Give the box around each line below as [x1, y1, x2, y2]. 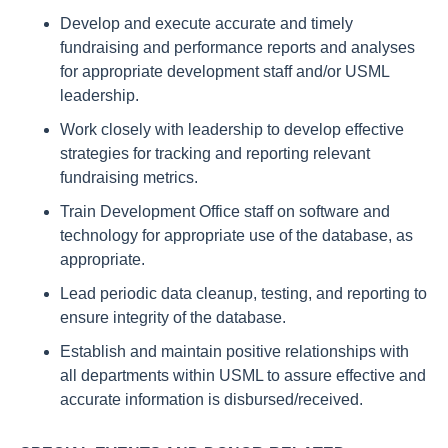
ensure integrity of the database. [60, 309, 286, 326]
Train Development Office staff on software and [60, 203, 390, 220]
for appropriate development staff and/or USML [60, 63, 389, 80]
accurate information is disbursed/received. [60, 391, 363, 408]
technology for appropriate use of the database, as [60, 227, 413, 244]
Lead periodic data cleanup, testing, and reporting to [60, 285, 427, 302]
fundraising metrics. [60, 169, 198, 186]
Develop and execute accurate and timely [60, 15, 353, 32]
